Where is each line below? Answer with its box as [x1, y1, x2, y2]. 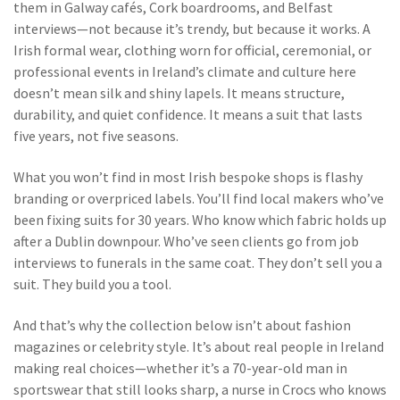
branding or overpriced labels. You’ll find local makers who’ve [13, 189, 384, 207]
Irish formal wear [13, 41, 118, 59]
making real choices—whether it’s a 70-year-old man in [13, 359, 347, 377]
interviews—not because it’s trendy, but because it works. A [13, 20, 371, 37]
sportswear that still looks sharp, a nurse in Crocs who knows [13, 380, 387, 398]
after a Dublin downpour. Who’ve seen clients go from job [13, 232, 359, 250]
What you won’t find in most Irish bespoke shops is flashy [13, 168, 362, 186]
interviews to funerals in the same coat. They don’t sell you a [13, 254, 382, 271]
